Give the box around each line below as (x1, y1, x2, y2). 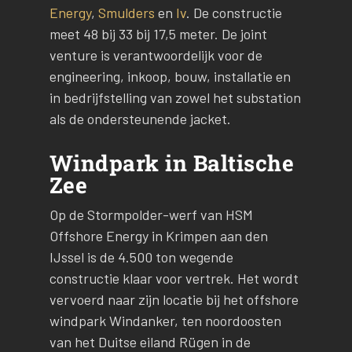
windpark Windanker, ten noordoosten (49, 311, 281, 329)
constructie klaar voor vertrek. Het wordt (49, 269, 299, 287)
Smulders (97, 3, 155, 21)
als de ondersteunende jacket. (49, 109, 231, 127)
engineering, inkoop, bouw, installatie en (49, 67, 291, 85)
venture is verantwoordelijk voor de (49, 46, 262, 64)
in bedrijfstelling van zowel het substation (49, 88, 301, 106)
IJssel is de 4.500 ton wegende (49, 247, 233, 266)
